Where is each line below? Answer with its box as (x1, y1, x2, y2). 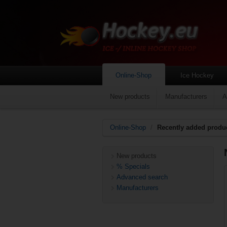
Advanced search (117, 173, 168, 181)
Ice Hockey (180, 71, 214, 79)
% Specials (117, 163, 150, 170)
